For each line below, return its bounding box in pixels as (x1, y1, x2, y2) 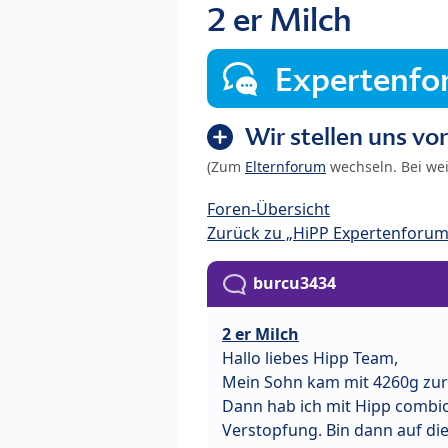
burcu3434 (253, 272, 336, 295)
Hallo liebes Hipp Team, (222, 347, 398, 370)
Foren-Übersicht (207, 198, 330, 221)
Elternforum (245, 157, 326, 177)
